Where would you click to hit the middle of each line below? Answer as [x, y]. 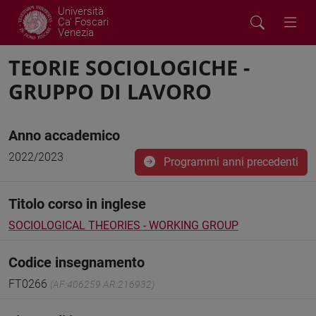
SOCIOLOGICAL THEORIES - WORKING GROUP [123, 225]
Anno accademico [64, 135]
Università [81, 11]
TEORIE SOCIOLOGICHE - [129, 67]
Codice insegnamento [77, 262]
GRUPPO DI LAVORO [110, 91]
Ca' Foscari [83, 22]
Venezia [76, 32]
